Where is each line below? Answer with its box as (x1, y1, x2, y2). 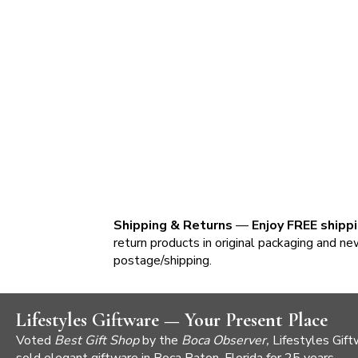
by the (142, 332, 181, 349)
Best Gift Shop (54, 332, 142, 349)
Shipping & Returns (113, 217, 236, 234)
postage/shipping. (113, 252, 212, 269)
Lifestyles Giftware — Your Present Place (16, 308, 328, 332)
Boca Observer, (181, 332, 272, 349)
